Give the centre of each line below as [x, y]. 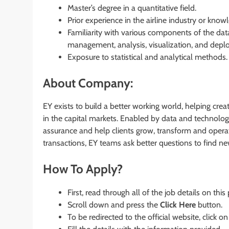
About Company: [88, 83]
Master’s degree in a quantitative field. [132, 8]
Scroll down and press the [114, 205]
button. [209, 205]
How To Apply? [83, 169]
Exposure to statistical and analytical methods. [147, 57]
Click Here [178, 205]
